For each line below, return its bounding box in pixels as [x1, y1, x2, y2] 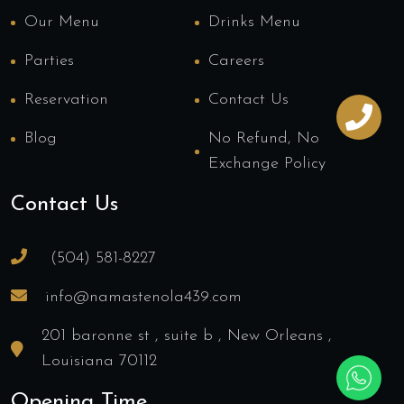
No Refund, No [207, 130, 319, 148]
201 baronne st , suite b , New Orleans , [41, 327, 332, 345]
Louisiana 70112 [41, 353, 157, 371]
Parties [24, 52, 74, 70]
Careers [207, 52, 264, 70]
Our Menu [24, 14, 99, 32]
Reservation [24, 91, 108, 109]
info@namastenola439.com [45, 289, 242, 307]
